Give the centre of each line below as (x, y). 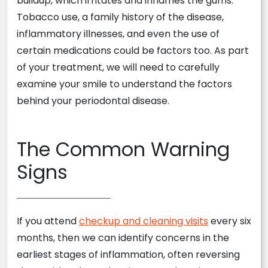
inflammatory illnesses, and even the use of (118, 34)
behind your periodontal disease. (93, 101)
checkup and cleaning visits (144, 221)
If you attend (48, 221)
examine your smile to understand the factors (124, 84)
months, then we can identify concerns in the (123, 238)
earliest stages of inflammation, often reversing (128, 255)
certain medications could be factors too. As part (133, 51)
